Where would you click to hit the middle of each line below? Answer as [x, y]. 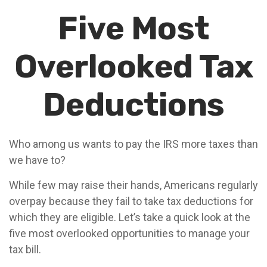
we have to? [37, 160]
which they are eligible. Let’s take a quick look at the [130, 217]
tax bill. [25, 249]
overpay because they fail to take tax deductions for [131, 201]
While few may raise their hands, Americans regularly [133, 185]
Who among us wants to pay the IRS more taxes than [133, 144]
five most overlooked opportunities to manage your [129, 233]
